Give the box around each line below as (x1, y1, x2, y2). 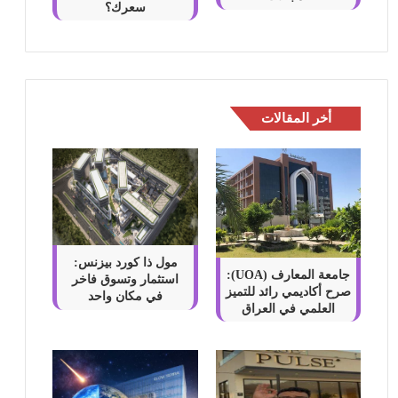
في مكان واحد (88, 290, 163, 304)
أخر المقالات (261, 111, 332, 126)
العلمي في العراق (242, 301, 336, 315)
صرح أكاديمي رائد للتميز (226, 284, 352, 298)
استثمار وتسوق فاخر (72, 273, 179, 287)
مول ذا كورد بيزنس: (73, 256, 178, 270)
